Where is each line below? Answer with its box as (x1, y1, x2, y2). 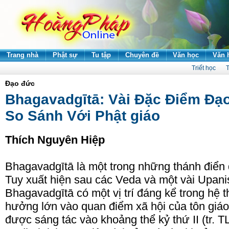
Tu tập (91, 51, 111, 59)
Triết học (192, 64, 216, 72)
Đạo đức (5, 79, 35, 87)
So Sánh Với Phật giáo (5, 108, 160, 124)
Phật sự (53, 51, 77, 59)
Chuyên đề (125, 51, 159, 59)
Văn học (173, 51, 199, 59)
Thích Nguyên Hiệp (5, 133, 105, 146)
